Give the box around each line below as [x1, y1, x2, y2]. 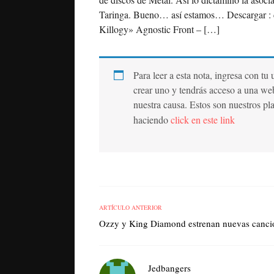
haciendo [133, 113, 171, 126]
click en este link [171, 113, 235, 126]
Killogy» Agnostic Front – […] [99, 23, 220, 35]
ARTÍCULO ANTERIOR [99, 203, 162, 212]
